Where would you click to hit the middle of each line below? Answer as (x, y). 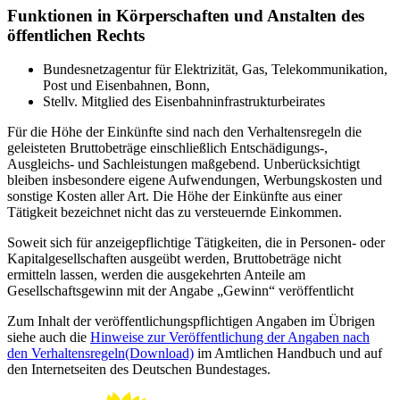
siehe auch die (49, 337)
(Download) (159, 354)
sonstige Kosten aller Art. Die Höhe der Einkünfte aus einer (175, 196)
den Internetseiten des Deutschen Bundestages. (139, 370)
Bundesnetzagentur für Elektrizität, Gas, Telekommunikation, (215, 70)
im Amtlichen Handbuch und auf (288, 354)
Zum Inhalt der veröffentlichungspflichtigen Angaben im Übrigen (191, 321)
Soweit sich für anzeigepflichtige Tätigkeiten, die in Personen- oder (196, 243)
